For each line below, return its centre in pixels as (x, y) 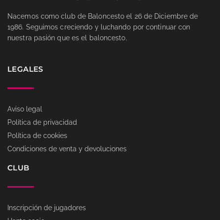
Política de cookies (37, 135)
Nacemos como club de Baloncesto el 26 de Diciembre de (103, 16)
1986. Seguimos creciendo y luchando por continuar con (99, 27)
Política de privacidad (42, 122)
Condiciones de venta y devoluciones (67, 149)
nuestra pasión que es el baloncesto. (67, 38)
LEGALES (25, 69)
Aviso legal (25, 109)
